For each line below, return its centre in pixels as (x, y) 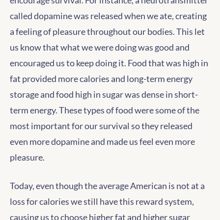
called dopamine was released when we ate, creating (108, 16)
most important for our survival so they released (101, 126)
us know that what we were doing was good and (100, 47)
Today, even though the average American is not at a (107, 186)
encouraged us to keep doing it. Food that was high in (109, 63)
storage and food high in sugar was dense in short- (104, 94)
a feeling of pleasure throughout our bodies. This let (107, 31)
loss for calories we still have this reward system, (102, 201)
